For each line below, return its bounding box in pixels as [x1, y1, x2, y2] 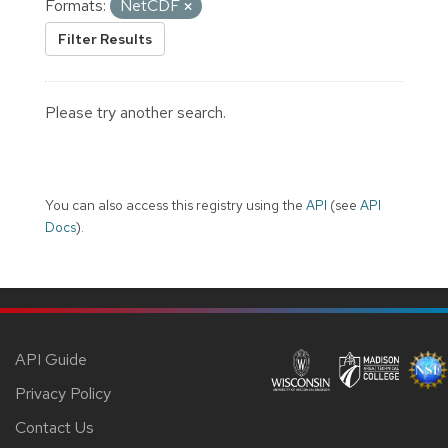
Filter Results [58, 29, 152, 48]
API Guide [15, 348, 87, 370]
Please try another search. [45, 101, 226, 123]
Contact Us [15, 416, 94, 438]
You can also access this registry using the [45, 195, 306, 214]
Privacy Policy [15, 382, 111, 404]
